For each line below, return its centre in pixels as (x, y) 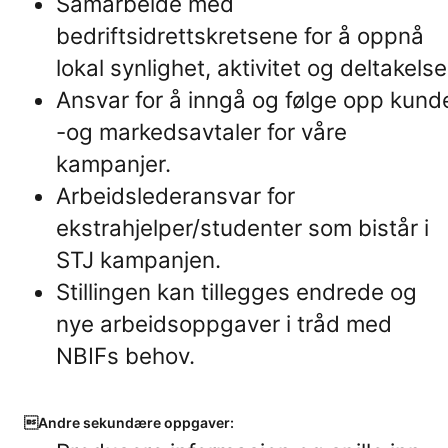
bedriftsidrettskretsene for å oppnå (240, 35)
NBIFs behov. (125, 355)
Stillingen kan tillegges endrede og (236, 291)
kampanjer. (113, 163)
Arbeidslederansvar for (175, 195)
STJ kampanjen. (138, 259)
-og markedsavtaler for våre (201, 131)
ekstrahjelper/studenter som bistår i (242, 227)
